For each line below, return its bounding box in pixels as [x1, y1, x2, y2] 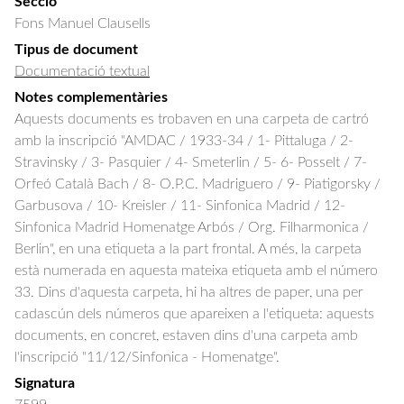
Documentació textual [14, 64, 150, 78]
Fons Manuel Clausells [14, 16, 151, 31]
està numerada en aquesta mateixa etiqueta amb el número [14, 263, 378, 278]
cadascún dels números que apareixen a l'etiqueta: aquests [14, 307, 374, 321]
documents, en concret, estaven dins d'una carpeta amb [14, 328, 358, 343]
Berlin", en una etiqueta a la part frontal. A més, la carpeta [14, 242, 362, 256]
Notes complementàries [14, 90, 168, 105]
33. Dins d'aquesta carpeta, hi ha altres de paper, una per [14, 285, 363, 299]
